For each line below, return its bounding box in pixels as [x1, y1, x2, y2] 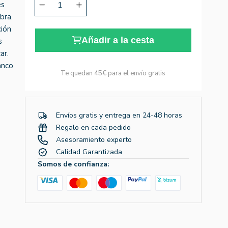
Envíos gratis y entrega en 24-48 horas [55, 110, 182, 121]
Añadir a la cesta [81, 35, 154, 45]
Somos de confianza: [37, 159, 109, 169]
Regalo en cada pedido [55, 123, 131, 133]
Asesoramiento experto [55, 135, 132, 145]
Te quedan [61, 68, 95, 78]
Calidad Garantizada [55, 147, 122, 157]
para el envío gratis [106, 68, 166, 78]
